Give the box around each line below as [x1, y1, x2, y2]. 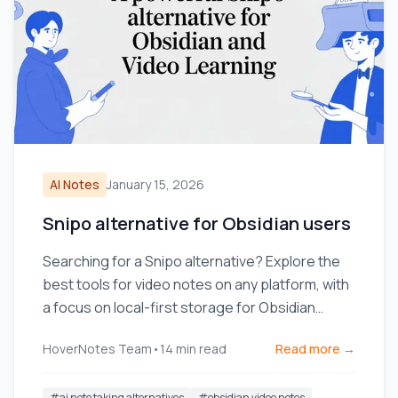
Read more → [275, 340, 355, 357]
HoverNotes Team [43, 340, 152, 357]
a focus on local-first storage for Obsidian [43, 298, 315, 317]
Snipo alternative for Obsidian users [43, 211, 351, 235]
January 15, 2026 [107, 176, 204, 193]
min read [176, 340, 227, 357]
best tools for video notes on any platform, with [43, 275, 349, 294]
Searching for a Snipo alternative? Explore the [43, 251, 340, 271]
